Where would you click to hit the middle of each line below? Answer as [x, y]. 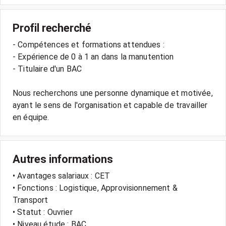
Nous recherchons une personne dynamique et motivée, [113, 93]
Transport [31, 200]
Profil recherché [52, 28]
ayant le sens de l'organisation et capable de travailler [110, 105]
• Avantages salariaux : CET [62, 176]
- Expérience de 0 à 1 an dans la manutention [93, 57]
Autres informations [63, 159]
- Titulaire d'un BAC [47, 69]
